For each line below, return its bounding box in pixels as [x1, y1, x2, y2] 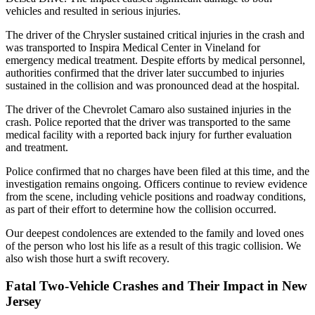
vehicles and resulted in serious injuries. [6, 4, 181, 17]
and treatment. [6, 141, 68, 153]
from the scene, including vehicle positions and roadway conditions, [6, 190, 306, 202]
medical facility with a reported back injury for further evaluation [6, 128, 292, 141]
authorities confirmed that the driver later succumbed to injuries [6, 66, 284, 79]
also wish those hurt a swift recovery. [6, 252, 169, 264]
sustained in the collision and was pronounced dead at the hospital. [6, 79, 300, 91]
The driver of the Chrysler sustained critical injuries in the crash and [6, 28, 304, 41]
